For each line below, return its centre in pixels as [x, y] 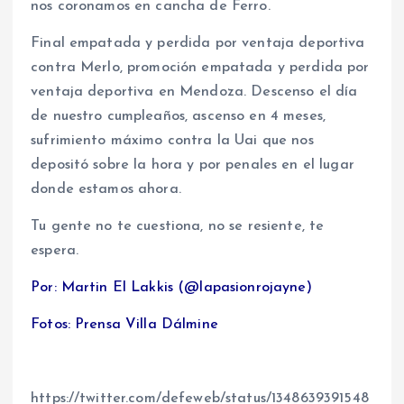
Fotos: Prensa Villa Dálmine [124, 324]
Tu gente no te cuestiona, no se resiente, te [178, 226]
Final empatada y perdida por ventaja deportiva [198, 43]
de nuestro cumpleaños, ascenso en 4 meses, [178, 116]
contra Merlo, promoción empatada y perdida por [200, 67]
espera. [55, 250]
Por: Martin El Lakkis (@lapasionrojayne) [171, 287]
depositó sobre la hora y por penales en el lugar [193, 165]
